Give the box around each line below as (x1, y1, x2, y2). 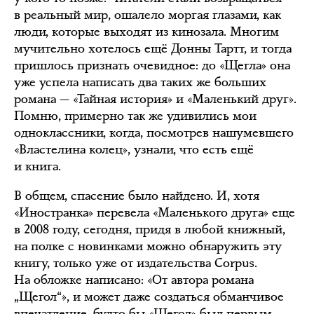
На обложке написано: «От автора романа (14, 271, 254, 288)
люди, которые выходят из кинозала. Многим (14, 23, 279, 40)
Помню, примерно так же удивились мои (14, 107, 257, 124)
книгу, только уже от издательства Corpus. (14, 254, 257, 271)
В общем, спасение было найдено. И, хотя (14, 187, 259, 204)
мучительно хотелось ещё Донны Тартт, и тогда (14, 40, 292, 57)
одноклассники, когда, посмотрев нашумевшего (14, 124, 294, 141)
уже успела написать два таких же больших (14, 74, 266, 90)
